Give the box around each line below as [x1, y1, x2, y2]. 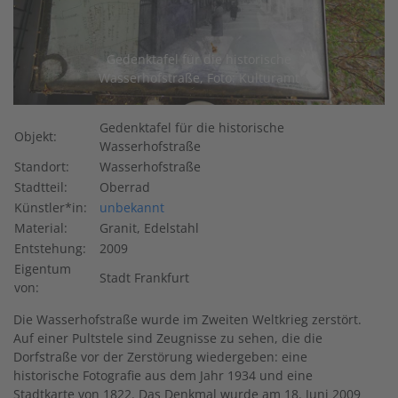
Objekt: [14, 127, 57, 145]
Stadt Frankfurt [99, 268, 189, 286]
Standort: [14, 157, 69, 175]
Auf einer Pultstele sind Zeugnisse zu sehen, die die [13, 329, 322, 346]
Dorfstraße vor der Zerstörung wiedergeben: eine [13, 347, 307, 365]
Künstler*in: [14, 198, 87, 216]
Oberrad [99, 178, 150, 195]
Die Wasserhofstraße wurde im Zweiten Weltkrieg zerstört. [13, 310, 362, 328]
